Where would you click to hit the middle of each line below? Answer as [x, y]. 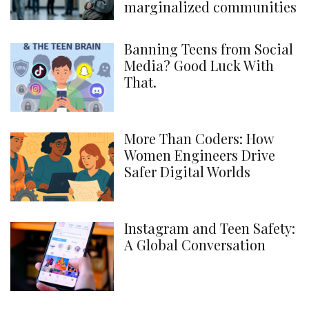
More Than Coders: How [199, 138]
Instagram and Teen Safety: [210, 228]
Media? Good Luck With [199, 65]
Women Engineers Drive [200, 155]
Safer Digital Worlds [187, 171]
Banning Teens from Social [209, 49]
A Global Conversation [195, 245]
